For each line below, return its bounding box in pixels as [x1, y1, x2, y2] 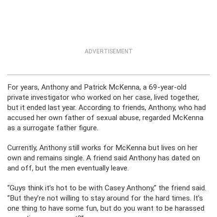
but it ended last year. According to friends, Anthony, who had [7, 103, 206, 112]
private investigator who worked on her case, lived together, [7, 93, 199, 102]
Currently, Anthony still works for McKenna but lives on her [7, 143, 198, 153]
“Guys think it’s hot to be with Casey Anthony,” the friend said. [7, 184, 206, 193]
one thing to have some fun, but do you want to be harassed [7, 204, 204, 213]
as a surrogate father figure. [7, 124, 98, 133]
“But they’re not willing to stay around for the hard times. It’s [7, 194, 203, 203]
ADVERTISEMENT [84, 48, 133, 55]
